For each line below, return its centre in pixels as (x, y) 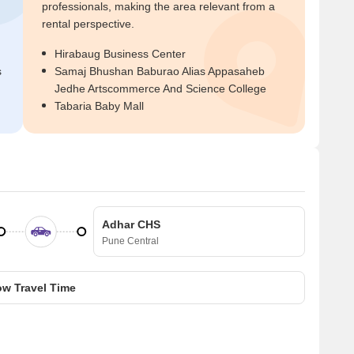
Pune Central (130, 241)
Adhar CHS (131, 224)
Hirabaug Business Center (120, 54)
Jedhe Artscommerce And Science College (160, 88)
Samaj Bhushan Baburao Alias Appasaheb (160, 71)
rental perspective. (88, 24)
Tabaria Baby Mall (99, 106)
